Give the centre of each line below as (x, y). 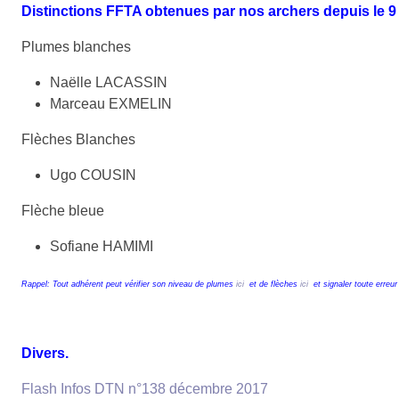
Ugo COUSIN (93, 175)
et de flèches (275, 284)
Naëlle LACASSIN (109, 82)
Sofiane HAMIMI (102, 246)
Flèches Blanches (78, 139)
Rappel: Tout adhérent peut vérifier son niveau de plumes (129, 284)
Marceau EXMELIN (111, 103)
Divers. (45, 353)
